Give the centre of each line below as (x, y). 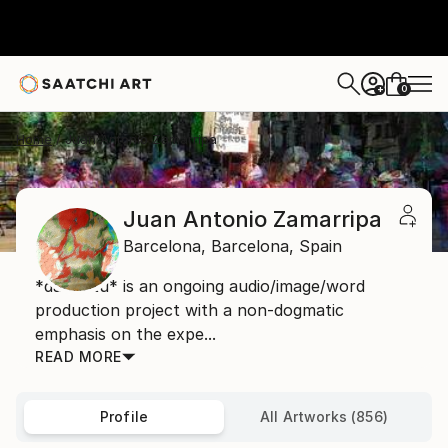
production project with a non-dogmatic (189, 310)
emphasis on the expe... (125, 334)
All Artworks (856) (324, 416)
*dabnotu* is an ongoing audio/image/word (200, 286)
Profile (124, 416)
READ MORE (78, 356)
